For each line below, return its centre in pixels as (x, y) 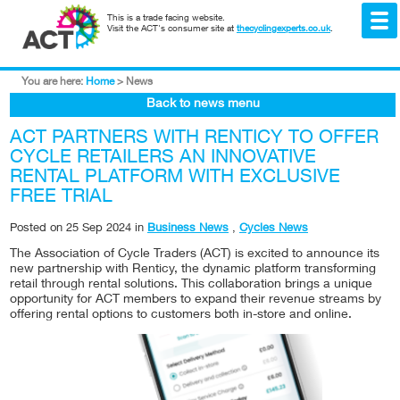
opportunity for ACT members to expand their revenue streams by (196, 300)
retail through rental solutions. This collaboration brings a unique (191, 285)
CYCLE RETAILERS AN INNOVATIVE (163, 158)
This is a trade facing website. (166, 19)
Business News (188, 229)
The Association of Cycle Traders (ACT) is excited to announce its (195, 254)
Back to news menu (203, 104)
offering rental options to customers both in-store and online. (181, 315)
